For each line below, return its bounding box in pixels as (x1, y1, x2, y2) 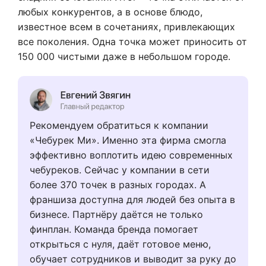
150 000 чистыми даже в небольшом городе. (18, 50, 230, 63)
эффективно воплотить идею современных (30, 149, 233, 161)
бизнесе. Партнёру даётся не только (30, 208, 203, 221)
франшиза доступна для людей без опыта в (30, 194, 235, 206)
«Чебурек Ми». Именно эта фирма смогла (30, 134, 226, 147)
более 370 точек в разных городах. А (30, 179, 206, 191)
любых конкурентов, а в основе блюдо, (18, 6, 202, 18)
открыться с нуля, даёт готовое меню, (30, 238, 211, 251)
